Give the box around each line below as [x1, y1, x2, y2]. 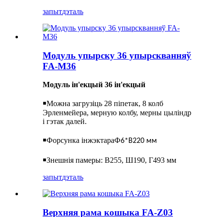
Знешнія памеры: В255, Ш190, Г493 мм [46, 156, 176, 165]
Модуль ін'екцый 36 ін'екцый [43, 80, 145, 89]
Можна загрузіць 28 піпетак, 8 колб [46, 99, 163, 108]
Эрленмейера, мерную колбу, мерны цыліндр [43, 108, 191, 117]
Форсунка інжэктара [46, 136, 114, 145]
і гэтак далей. [43, 117, 87, 126]
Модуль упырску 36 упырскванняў [43, 50, 191, 61]
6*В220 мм [121, 137, 157, 145]
